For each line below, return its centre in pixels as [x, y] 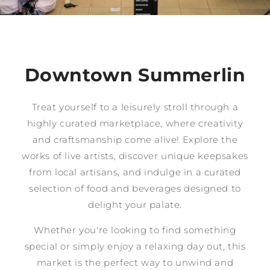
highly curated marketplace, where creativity [135, 123]
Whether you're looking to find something [135, 230]
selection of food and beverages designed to [135, 188]
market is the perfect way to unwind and [135, 262]
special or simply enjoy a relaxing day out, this [135, 246]
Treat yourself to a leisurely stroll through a [135, 107]
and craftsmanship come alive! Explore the [135, 139]
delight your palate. [135, 204]
